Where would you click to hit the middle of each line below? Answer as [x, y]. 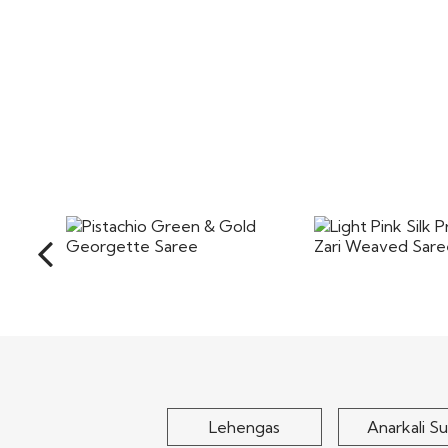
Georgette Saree [176, 316]
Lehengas [244, 426]
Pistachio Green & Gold [176, 298]
